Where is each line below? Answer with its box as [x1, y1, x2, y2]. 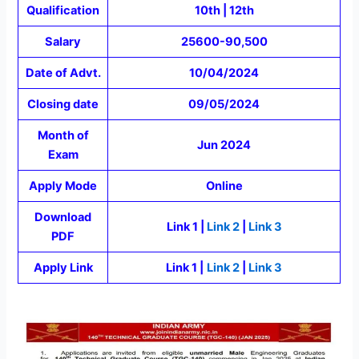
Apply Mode [29, 179, 98, 194]
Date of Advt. [25, 66, 101, 81]
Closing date [27, 97, 99, 112]
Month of [37, 128, 89, 143]
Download [34, 210, 92, 225]
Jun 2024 [197, 138, 252, 153]
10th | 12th [194, 3, 254, 18]
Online [205, 179, 243, 194]
